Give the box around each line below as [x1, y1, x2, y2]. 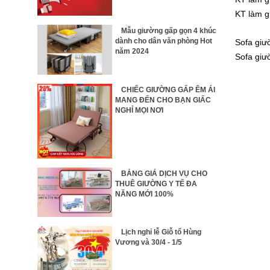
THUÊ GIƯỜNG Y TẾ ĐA [115, 179, 197, 188]
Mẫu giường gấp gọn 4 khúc [121, 26, 216, 35]
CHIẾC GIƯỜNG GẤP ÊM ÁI [121, 85, 215, 94]
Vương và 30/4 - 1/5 [115, 238, 182, 247]
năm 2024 [115, 46, 149, 55]
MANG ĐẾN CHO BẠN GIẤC [115, 95, 211, 104]
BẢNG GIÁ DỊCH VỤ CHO [121, 169, 207, 178]
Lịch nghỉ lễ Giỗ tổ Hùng [121, 228, 201, 237]
